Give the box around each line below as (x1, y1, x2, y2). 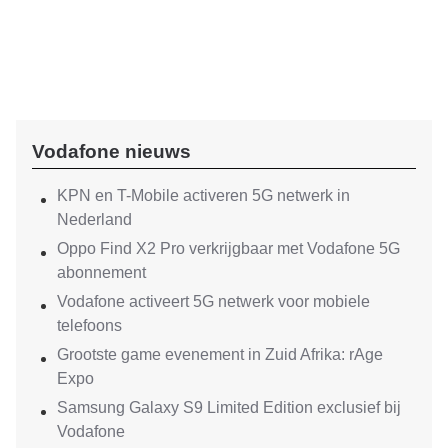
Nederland (57, 210, 132, 228)
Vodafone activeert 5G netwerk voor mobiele (57, 292, 370, 310)
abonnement (57, 263, 146, 281)
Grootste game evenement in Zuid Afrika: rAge (57, 345, 383, 363)
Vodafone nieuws (32, 140, 191, 162)
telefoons (57, 316, 122, 334)
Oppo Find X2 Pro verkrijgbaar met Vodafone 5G (57, 239, 400, 257)
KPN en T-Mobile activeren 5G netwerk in (57, 186, 350, 204)
